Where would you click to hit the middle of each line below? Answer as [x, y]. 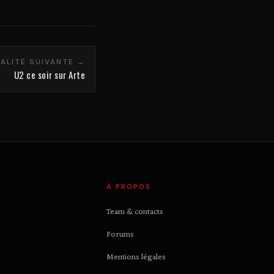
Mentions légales [136, 256]
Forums [120, 234]
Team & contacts [135, 211]
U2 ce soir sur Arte [49, 75]
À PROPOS [129, 187]
